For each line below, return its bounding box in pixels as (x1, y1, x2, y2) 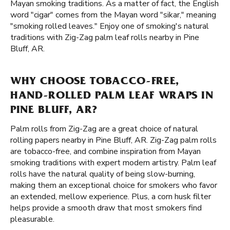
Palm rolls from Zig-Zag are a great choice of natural (10, 123, 198, 135)
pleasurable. (10, 214, 54, 225)
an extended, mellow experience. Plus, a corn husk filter (10, 191, 211, 202)
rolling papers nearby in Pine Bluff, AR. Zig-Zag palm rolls (10, 135, 217, 146)
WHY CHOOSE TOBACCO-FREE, (10, 76, 179, 88)
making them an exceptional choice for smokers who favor (10, 180, 217, 191)
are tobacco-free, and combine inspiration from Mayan (10, 146, 201, 157)
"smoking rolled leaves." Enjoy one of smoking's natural (10, 21, 209, 32)
